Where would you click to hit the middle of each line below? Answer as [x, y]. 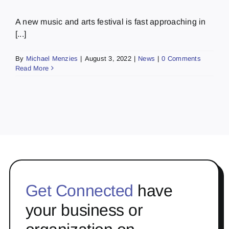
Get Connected [79, 190]
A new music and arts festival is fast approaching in [111, 21]
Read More [32, 68]
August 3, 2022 [108, 58]
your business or [84, 210]
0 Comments [181, 58]
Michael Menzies [52, 58]
